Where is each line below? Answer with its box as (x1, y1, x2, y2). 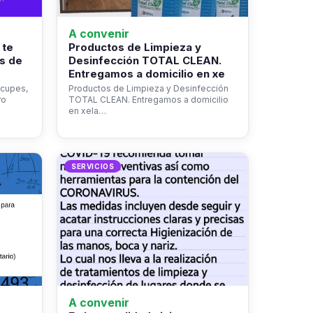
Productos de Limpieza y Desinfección (68, 83, 228, 94)
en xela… (68, 105, 106, 116)
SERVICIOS (71, 162, 115, 170)
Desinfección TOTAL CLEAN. (68, 54, 221, 67)
